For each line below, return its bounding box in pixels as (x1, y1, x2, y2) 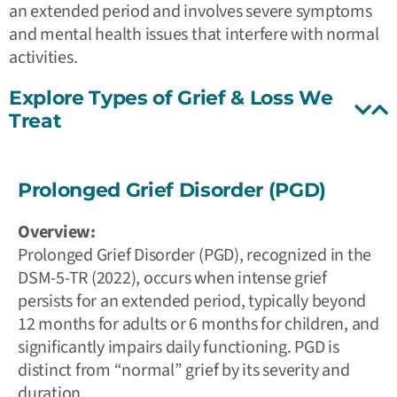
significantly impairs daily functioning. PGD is (18, 334, 339, 360)
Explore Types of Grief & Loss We (9, 85, 333, 110)
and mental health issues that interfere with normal (9, 21, 379, 47)
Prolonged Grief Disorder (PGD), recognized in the (18, 242, 372, 268)
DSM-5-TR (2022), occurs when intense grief (18, 265, 327, 291)
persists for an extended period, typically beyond (18, 288, 367, 314)
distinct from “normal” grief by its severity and (18, 357, 350, 383)
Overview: (18, 219, 96, 245)
